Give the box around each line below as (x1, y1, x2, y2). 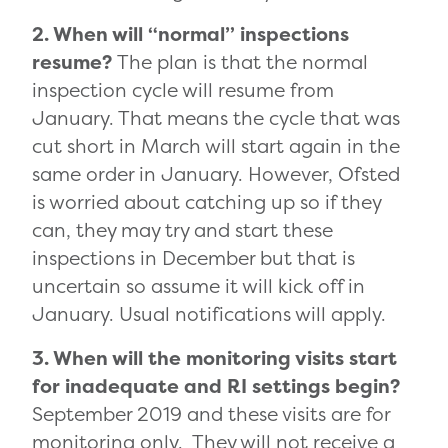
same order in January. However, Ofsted (32, 161, 400, 188)
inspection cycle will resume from (32, 77, 334, 104)
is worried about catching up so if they (32, 189, 381, 216)
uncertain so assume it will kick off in (32, 273, 365, 300)
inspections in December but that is (32, 245, 355, 272)
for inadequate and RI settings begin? (32, 373, 400, 400)
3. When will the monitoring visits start (32, 345, 397, 372)
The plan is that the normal (117, 49, 368, 76)
